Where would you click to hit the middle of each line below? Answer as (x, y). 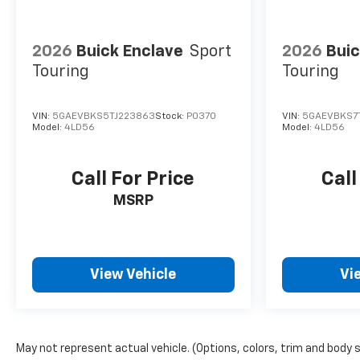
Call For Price (133, 180)
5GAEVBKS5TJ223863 (104, 117)
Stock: (171, 117)
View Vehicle (133, 275)
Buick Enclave (129, 52)
